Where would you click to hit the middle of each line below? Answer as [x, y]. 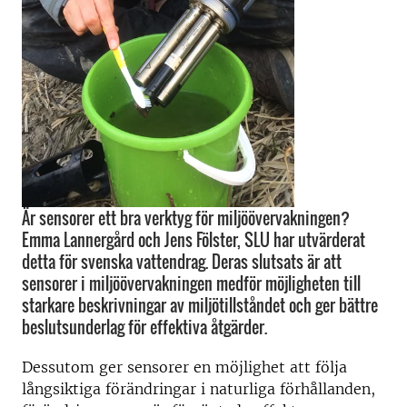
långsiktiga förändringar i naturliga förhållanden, [199, 389]
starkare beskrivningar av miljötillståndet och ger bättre [200, 305]
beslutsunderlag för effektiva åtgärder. [144, 327]
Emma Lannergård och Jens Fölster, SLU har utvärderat [194, 240]
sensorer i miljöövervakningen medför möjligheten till [191, 283]
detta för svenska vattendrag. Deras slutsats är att [182, 262]
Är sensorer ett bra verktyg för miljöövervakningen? [186, 218]
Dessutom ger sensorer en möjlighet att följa [184, 367]
